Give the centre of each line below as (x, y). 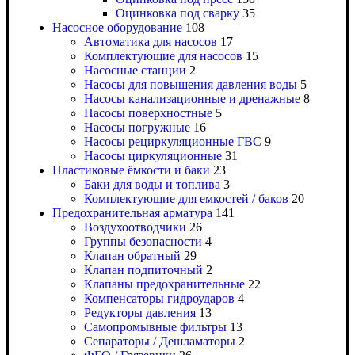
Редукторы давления (140, 313)
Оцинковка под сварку (177, 13)
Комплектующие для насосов (163, 56)
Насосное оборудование (117, 28)
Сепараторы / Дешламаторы (160, 342)
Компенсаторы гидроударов (159, 299)
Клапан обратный (132, 256)
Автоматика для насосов (151, 42)
